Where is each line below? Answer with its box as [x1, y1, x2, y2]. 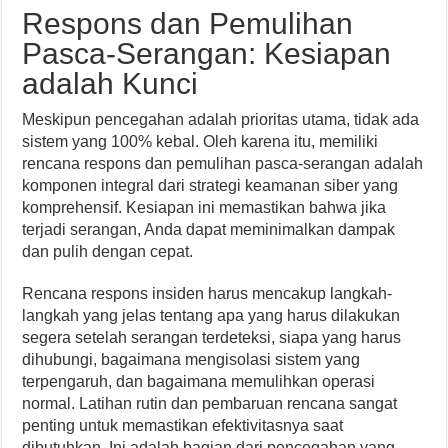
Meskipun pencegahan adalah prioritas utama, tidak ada [22, 111, 420, 129]
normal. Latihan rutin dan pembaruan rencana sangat [22, 395, 398, 413]
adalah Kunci [22, 67, 199, 101]
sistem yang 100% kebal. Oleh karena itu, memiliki [22, 133, 379, 151]
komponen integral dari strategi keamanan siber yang [22, 177, 399, 195]
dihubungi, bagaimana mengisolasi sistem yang [22, 351, 361, 369]
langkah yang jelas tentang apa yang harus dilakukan [22, 307, 401, 325]
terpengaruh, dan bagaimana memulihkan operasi [22, 373, 376, 391]
